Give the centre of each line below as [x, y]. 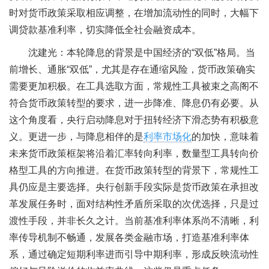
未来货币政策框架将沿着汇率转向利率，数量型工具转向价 [134, 153]
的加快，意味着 [225, 136]
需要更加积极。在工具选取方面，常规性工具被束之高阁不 [134, 86]
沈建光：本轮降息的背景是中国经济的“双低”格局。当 [142, 52]
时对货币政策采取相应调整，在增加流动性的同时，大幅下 [134, 13]
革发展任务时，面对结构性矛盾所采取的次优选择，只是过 [134, 204]
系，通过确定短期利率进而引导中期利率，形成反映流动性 [134, 254]
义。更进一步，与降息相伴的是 [76, 136]
